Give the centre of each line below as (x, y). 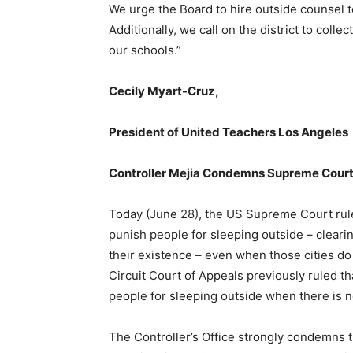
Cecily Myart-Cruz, (164, 91)
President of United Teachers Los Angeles (229, 132)
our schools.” (145, 50)
